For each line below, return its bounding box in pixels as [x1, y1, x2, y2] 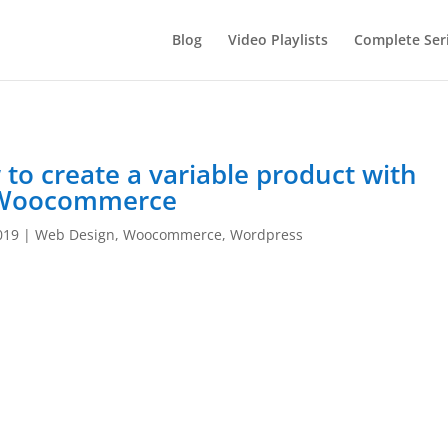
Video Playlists [227, 30, 328, 49]
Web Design [35, 224, 116, 244]
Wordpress [230, 224, 304, 244]
